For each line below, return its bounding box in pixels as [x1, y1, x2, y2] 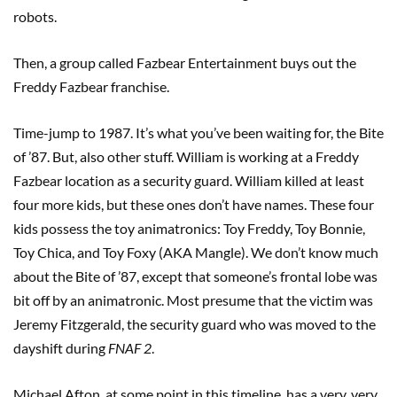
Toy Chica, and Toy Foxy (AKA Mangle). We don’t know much [13, 243, 378, 261]
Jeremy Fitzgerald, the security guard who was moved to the [13, 315, 376, 332]
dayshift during [13, 339, 108, 356]
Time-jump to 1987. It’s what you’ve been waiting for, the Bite [13, 123, 384, 141]
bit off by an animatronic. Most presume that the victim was [13, 291, 373, 308]
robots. [13, 7, 65, 25]
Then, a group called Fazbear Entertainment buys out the [13, 53, 356, 71]
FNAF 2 [108, 339, 152, 356]
